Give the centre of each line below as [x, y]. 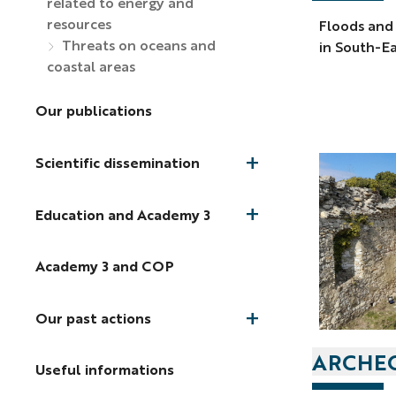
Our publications [93, 110]
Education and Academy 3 [122, 214]
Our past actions [93, 317]
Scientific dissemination [117, 163]
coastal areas [91, 65]
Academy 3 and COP [104, 266]
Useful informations [104, 369]
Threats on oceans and [137, 44]
